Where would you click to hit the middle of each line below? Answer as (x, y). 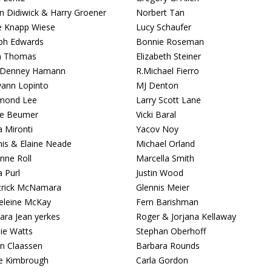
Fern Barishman (167, 202)
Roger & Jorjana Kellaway (186, 216)
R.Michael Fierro (168, 71)
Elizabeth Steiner (168, 56)
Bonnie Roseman (170, 42)
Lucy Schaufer (164, 27)
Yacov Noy (157, 129)
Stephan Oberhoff (171, 231)
